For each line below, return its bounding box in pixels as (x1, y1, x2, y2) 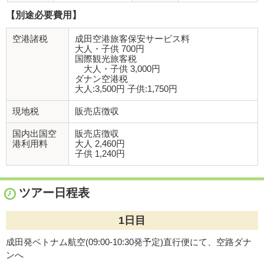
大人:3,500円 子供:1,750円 (75, 84, 177, 94)
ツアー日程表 (19, 186, 90, 199)
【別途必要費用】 (6, 9, 81, 20)
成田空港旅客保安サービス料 (75, 34, 190, 44)
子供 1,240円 (75, 148, 125, 159)
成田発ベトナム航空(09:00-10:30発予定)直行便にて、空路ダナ (6, 237, 252, 247)
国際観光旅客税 (75, 54, 137, 64)
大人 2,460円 (75, 138, 125, 148)
